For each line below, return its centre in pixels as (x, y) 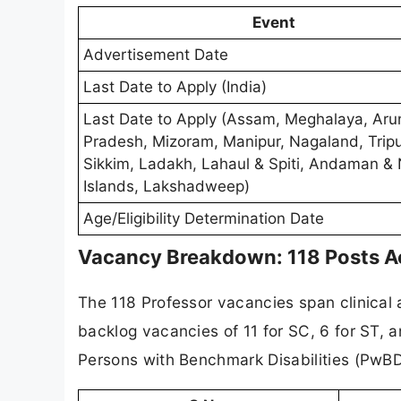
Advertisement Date (156, 55)
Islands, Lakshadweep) (166, 187)
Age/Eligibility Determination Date (204, 219)
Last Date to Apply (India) (175, 87)
